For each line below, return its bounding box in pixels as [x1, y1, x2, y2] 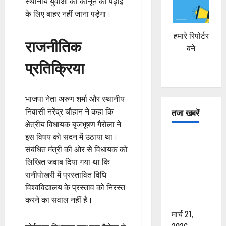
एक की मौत [171, 195, 204, 207]
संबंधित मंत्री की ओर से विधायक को [25, 143, 128, 155]
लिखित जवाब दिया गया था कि [25, 156, 110, 167]
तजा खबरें [171, 106, 199, 119]
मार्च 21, [171, 207, 193, 220]
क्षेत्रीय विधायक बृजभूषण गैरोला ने [25, 118, 121, 130]
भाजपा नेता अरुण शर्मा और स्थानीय [25, 93, 125, 104]
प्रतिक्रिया [25, 55, 84, 78]
